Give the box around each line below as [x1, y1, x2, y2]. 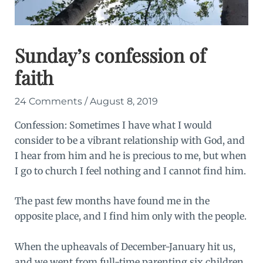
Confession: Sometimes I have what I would [14, 119, 212, 131]
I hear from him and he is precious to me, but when [14, 149, 247, 161]
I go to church [14, 164, 80, 177]
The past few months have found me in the [14, 195, 210, 207]
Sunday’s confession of [14, 42, 206, 68]
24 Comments [14, 95, 82, 107]
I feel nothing [79, 164, 141, 177]
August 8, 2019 [89, 95, 158, 107]
